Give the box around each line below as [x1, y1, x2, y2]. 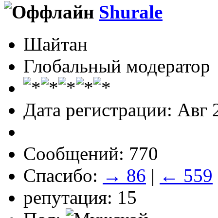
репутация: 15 [23, 186, 137, 208]
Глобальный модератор [23, 55, 210, 76]
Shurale [99, 1, 163, 22]
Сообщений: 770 [23, 143, 158, 164]
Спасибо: [23, 164, 103, 186]
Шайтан [23, 33, 88, 54]
